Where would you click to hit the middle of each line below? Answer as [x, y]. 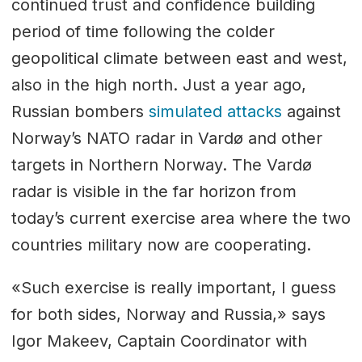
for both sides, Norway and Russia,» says [168, 314]
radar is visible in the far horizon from [154, 191]
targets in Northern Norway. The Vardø [161, 164]
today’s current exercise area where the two [181, 218]
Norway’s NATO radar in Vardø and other [166, 138]
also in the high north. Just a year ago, [158, 84]
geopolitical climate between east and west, [179, 58]
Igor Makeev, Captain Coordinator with [159, 341]
